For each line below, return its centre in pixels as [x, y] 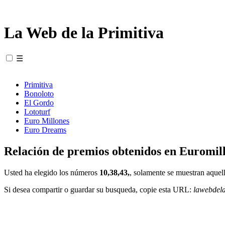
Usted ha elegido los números [52, 172]
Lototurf [37, 111]
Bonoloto [39, 93]
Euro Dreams [45, 130]
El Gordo [39, 102]
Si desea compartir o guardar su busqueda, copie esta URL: [99, 189]
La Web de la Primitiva [84, 33]
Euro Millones [47, 121]
